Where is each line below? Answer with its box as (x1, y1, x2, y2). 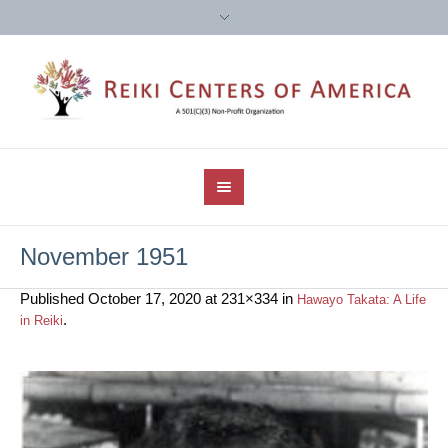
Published (20, 290, 88, 308)
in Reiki (20, 313, 63, 329)
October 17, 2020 (88, 290, 201, 308)
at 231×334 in (201, 290, 297, 308)
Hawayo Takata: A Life (297, 292, 426, 308)
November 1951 (20, 243, 188, 271)
